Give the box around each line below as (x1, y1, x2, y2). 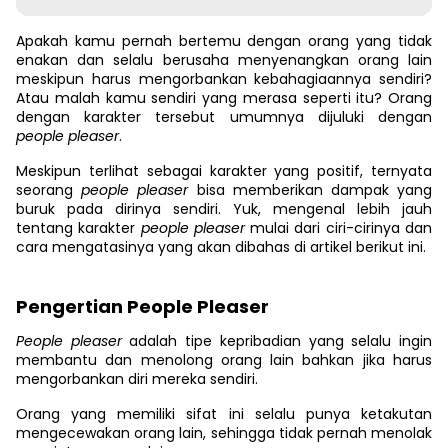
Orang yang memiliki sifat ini (16, 404, 244, 424)
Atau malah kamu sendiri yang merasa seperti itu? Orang (16, 88, 432, 108)
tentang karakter (16, 218, 141, 238)
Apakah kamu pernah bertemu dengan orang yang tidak (16, 31, 432, 51)
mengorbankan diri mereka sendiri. (16, 369, 258, 389)
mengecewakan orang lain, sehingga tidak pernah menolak (16, 423, 432, 443)
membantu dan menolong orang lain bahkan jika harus (16, 350, 432, 370)
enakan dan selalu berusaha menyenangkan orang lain (16, 50, 432, 70)
